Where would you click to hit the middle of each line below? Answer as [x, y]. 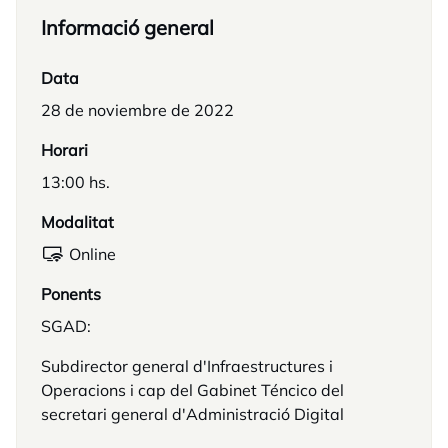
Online [92, 254]
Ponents [71, 294]
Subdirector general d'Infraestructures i [187, 366]
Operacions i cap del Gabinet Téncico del [192, 390]
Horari [64, 150]
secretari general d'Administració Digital [192, 414]
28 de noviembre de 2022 [137, 110]
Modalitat [77, 222]
